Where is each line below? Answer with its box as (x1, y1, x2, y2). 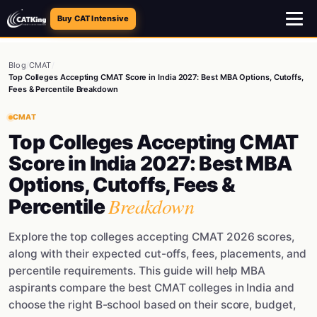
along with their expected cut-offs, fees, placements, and (8, 247, 306, 260)
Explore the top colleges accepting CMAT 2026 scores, (8, 230, 294, 243)
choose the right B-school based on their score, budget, (8, 298, 296, 311)
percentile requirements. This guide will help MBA (8, 264, 266, 277)
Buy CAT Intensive (57, 13, 129, 23)
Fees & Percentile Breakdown (8, 84, 118, 94)
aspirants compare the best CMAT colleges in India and (8, 281, 294, 294)
